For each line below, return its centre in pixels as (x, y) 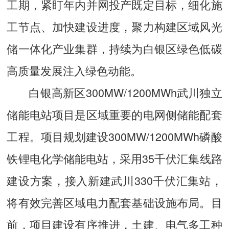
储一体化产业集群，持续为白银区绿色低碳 (114, 49)
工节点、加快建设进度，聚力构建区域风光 (114, 27)
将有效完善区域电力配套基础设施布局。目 (114, 202)
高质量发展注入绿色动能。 (74, 71)
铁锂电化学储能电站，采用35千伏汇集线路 (114, 158)
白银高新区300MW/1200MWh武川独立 (125, 93)
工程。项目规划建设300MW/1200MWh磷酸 (114, 136)
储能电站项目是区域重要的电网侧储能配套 (114, 114)
